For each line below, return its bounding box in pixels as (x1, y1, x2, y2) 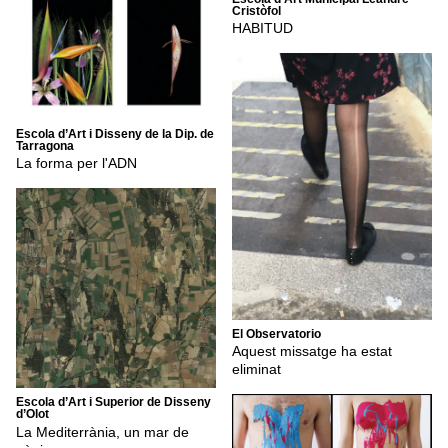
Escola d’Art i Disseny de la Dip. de (16, 126, 214, 141)
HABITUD (232, 20, 293, 37)
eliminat (232, 360, 281, 377)
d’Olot (16, 407, 49, 422)
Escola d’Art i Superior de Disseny (16, 395, 211, 410)
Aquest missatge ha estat (232, 342, 392, 359)
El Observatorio (232, 326, 321, 341)
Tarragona (16, 138, 74, 153)
